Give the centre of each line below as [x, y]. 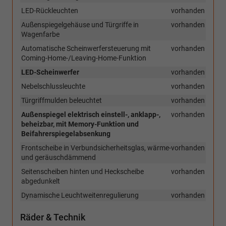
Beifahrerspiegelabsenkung [66, 134]
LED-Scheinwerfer [50, 72]
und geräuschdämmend [59, 158]
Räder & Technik [53, 217]
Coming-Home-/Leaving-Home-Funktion [84, 58]
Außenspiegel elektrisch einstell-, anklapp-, [91, 115]
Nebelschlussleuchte [53, 87]
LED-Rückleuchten [50, 11]
